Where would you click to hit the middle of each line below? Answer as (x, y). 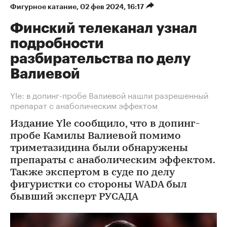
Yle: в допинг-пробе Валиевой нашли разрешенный (109, 94)
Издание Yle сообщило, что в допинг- (105, 124)
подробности (57, 44)
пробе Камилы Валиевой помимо (96, 136)
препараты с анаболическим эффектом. (112, 161)
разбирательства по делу (100, 59)
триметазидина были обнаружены (99, 148)
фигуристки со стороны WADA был (99, 185)
